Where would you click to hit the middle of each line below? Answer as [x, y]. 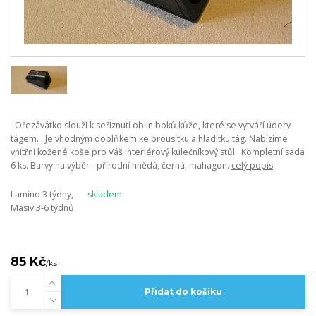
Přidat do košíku [183, 292]
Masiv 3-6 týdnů [42, 207]
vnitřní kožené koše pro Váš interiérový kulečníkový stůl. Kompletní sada [158, 152]
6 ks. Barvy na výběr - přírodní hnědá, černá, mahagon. [121, 166]
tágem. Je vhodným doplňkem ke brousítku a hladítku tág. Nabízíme [149, 139]
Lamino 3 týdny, [42, 194]
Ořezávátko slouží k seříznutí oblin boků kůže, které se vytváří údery [151, 126]
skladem [104, 194]
